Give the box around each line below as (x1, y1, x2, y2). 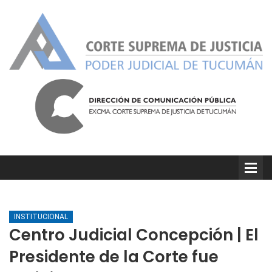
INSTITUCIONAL (14, 212, 68, 221)
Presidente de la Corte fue (9, 245, 219, 268)
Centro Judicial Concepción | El (9, 223, 259, 246)
